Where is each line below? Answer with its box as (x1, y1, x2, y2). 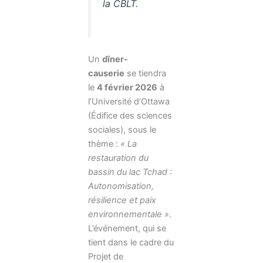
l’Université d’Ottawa (88, 96, 170, 107)
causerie (88, 68, 124, 79)
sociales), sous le (88, 124, 156, 135)
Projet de (88, 251, 123, 262)
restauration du (88, 152, 149, 163)
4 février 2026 (97, 82, 157, 93)
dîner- (102, 53, 128, 65)
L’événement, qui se (88, 222, 166, 234)
